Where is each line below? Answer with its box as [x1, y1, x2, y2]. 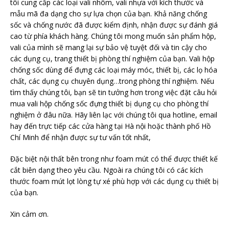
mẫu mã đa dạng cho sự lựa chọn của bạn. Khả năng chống [10, 9, 207, 18]
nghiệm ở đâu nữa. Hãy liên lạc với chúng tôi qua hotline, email [10, 110, 217, 120]
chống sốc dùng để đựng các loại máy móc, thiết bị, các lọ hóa [10, 65, 217, 75]
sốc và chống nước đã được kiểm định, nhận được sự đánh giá [10, 20, 218, 30]
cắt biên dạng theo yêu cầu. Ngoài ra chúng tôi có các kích [10, 165, 203, 175]
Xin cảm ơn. [10, 209, 49, 219]
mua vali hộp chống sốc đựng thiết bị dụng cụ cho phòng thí [10, 99, 209, 108]
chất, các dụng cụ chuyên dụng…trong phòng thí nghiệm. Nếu [10, 76, 214, 86]
